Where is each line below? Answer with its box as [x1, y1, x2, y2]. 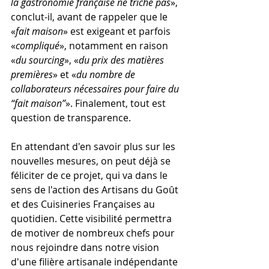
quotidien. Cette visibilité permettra [11, 211, 174, 225]
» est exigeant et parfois [63, 24, 173, 38]
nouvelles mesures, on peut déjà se [11, 154, 173, 168]
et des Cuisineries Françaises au [11, 197, 157, 211]
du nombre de [76, 67, 138, 81]
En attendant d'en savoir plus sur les [11, 139, 178, 153]
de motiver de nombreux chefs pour [11, 226, 177, 240]
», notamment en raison [59, 38, 171, 52]
